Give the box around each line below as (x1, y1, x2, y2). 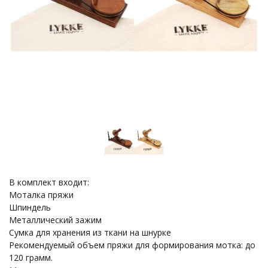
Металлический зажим (9, 214, 102, 226)
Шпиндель (9, 202, 51, 213)
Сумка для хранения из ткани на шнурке (9, 227, 171, 238)
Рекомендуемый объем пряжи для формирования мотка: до (9, 239, 255, 251)
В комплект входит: (9, 176, 89, 188)
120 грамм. (9, 252, 53, 263)
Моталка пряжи (9, 189, 74, 200)
